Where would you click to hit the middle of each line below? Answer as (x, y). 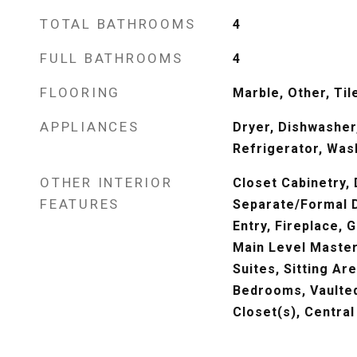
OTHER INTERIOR (106, 182)
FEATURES (80, 204)
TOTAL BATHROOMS (118, 24)
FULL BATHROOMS (112, 58)
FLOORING (80, 92)
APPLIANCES (90, 127)
